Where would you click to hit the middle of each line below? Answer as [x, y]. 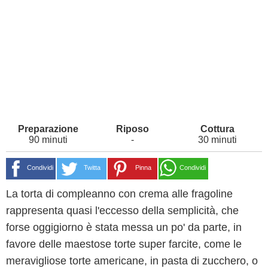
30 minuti [217, 140]
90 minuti [48, 140]
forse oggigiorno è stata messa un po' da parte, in [124, 227]
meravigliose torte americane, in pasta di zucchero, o [132, 261]
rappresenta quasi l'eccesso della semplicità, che [122, 211]
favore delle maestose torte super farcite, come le [124, 244]
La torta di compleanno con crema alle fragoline [119, 194]
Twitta [92, 167]
